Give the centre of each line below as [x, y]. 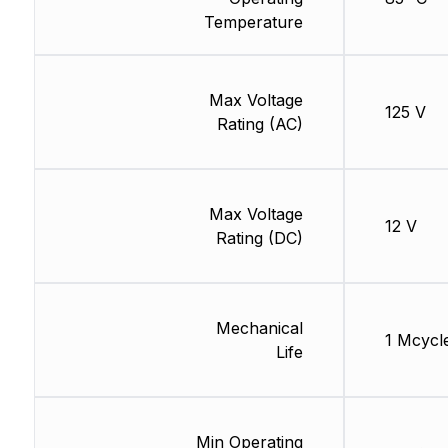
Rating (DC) [259, 237]
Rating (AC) [259, 123]
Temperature [253, 21]
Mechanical [259, 327]
